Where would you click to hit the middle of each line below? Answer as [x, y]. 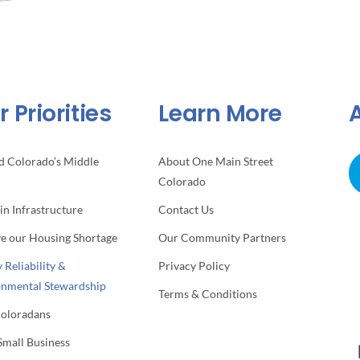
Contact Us [186, 210]
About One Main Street [216, 162]
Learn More [220, 114]
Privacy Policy [194, 266]
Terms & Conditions [208, 294]
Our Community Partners [223, 238]
